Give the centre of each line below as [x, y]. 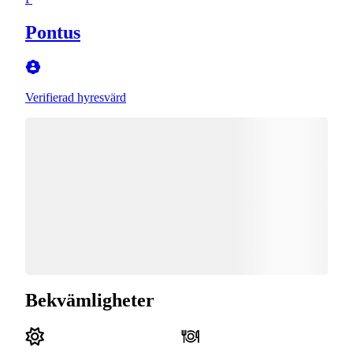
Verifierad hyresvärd [76, 97]
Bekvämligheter [90, 301]
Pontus [53, 32]
